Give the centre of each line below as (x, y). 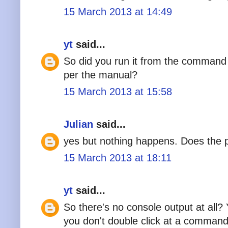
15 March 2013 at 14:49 (118, 11)
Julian (78, 124)
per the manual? (101, 75)
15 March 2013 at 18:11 (118, 158)
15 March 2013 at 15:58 (118, 91)
